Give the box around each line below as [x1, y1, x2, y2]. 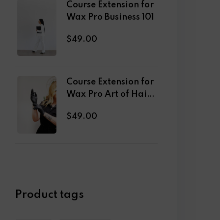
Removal [66, 102, 104, 111]
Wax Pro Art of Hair [66, 90, 151, 99]
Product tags [15, 190, 84, 201]
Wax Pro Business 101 [66, 12, 154, 22]
